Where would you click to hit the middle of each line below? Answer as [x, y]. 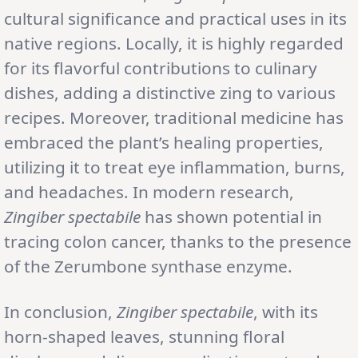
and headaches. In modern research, [149, 191]
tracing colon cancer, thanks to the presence [178, 241]
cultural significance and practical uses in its [175, 18]
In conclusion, [60, 311]
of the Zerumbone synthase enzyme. [148, 266]
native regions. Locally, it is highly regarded [174, 43]
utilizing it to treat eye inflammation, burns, [175, 167]
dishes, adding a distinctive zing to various [170, 92]
